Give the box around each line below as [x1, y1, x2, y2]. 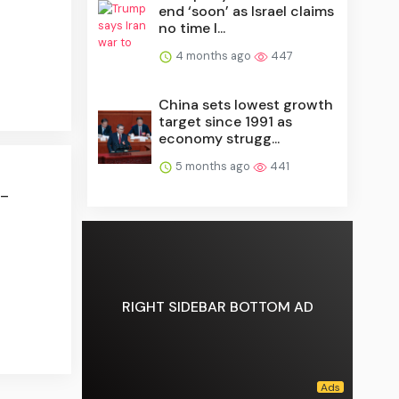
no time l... [159, 19, 226, 38]
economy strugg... [159, 129, 281, 149]
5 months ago [173, 159, 254, 175]
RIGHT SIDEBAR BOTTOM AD [121, 297, 313, 316]
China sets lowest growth [159, 95, 334, 115]
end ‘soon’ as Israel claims [159, 2, 335, 21]
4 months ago [173, 48, 255, 64]
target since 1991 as [159, 112, 293, 132]
